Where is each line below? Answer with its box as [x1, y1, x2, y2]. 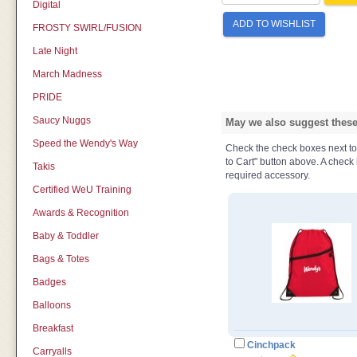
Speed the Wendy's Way [32, 138, 138, 149]
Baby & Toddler [32, 230, 99, 241]
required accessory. [225, 170, 310, 181]
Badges [32, 277, 66, 288]
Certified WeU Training [32, 184, 131, 195]
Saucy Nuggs [32, 115, 91, 126]
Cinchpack [246, 339, 296, 351]
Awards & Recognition [32, 207, 129, 218]
